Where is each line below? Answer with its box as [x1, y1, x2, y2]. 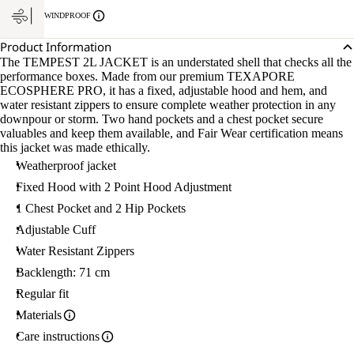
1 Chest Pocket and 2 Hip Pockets [16, 201, 186, 215]
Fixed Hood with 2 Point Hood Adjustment [16, 180, 232, 194]
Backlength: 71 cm [16, 265, 110, 279]
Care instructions [16, 330, 100, 343]
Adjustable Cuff [16, 223, 96, 236]
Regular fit [16, 287, 69, 300]
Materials [16, 308, 62, 322]
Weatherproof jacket [16, 159, 116, 172]
